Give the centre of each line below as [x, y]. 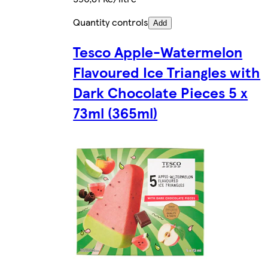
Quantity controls [111, 22]
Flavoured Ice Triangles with [167, 71]
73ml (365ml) [115, 112]
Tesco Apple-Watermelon [158, 51]
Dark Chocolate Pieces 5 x [161, 92]
